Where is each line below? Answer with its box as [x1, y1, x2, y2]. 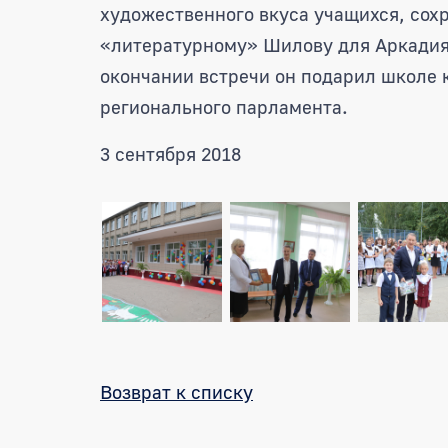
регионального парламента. [100, 94, 348, 118]
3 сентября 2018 [100, 141, 241, 165]
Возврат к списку [100, 379, 253, 403]
